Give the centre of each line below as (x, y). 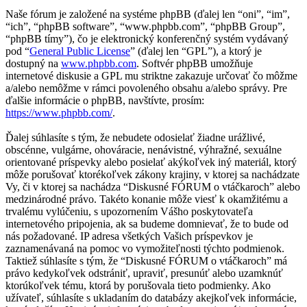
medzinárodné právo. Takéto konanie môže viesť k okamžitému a (147, 199)
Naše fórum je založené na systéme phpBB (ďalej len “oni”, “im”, (148, 14)
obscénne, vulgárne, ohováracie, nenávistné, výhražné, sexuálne (144, 150)
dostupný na (33, 64)
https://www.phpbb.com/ (59, 113)
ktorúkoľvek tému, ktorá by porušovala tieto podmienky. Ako (138, 286)
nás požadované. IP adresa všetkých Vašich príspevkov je (129, 236)
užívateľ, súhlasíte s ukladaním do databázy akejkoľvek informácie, (151, 298)
